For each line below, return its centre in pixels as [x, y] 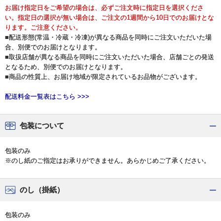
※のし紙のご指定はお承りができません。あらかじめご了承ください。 [108, 160]
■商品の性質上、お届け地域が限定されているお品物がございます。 [103, 76]
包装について [42, 125]
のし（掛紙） [42, 189]
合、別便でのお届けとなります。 [53, 47]
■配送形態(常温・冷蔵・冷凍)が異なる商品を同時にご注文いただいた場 [108, 37]
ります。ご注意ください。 [43, 27]
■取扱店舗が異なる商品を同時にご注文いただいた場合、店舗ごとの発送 [110, 57]
